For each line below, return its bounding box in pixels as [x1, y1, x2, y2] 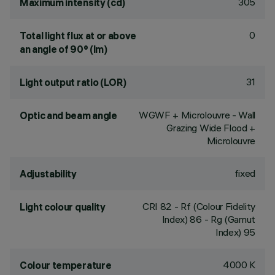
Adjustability [20, 168, 77, 180]
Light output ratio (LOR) [20, 76, 126, 88]
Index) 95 [215, 226, 255, 238]
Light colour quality [20, 201, 106, 213]
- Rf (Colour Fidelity [172, 200, 255, 212]
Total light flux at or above [20, 29, 137, 42]
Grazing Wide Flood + [166, 122, 255, 134]
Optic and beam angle [20, 109, 117, 122]
